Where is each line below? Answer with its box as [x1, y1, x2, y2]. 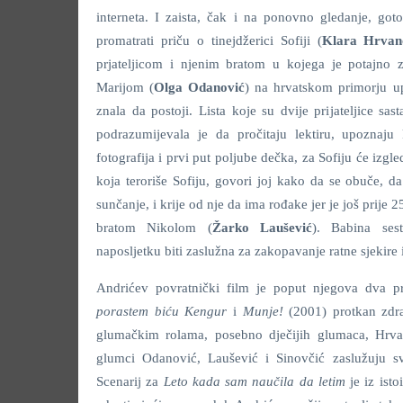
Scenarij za [96, 374, 164, 389]
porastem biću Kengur [96, 304, 233, 318]
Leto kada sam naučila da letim [163, 374, 351, 389]
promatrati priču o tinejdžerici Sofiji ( [96, 33, 322, 48]
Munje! [242, 304, 290, 318]
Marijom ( [96, 80, 155, 94]
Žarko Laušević [211, 220, 313, 235]
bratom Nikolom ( [96, 220, 212, 235]
